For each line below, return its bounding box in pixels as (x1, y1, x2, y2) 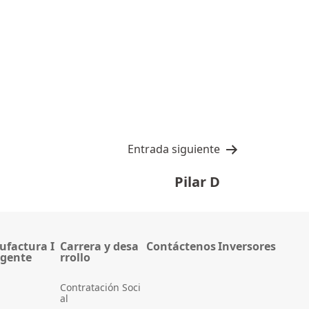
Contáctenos (146, 239, 216, 255)
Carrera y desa (60, 239, 139, 255)
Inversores (217, 239, 276, 255)
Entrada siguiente (128, 141, 220, 157)
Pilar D (175, 172, 220, 192)
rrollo (60, 250, 91, 266)
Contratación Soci (60, 281, 141, 295)
